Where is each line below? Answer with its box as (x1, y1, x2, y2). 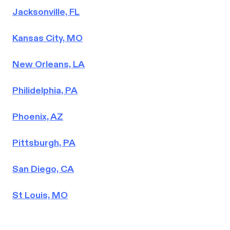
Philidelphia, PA (12, 84, 78, 97)
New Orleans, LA (12, 58, 85, 70)
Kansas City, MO (12, 32, 83, 44)
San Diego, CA (12, 163, 74, 175)
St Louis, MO (12, 189, 68, 201)
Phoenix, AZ (12, 110, 63, 123)
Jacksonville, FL (12, 6, 80, 18)
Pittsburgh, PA (12, 137, 75, 149)
